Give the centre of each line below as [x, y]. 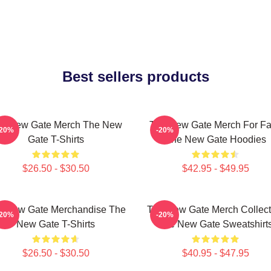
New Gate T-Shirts [56, 224]
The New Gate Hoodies [215, 139]
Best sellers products [135, 77]
